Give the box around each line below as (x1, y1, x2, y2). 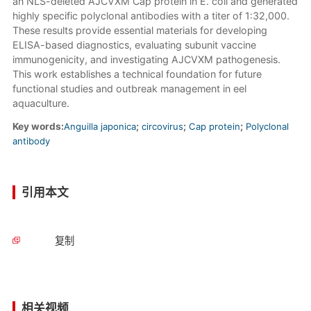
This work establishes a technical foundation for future (12, 68, 262, 81)
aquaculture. (12, 97, 69, 110)
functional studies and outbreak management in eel (12, 83, 246, 95)
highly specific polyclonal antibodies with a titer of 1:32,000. (12, 10, 289, 22)
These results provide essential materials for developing (12, 24, 267, 37)
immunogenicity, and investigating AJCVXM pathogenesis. (12, 53, 280, 66)
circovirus (138, 121, 183, 133)
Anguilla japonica (63, 121, 136, 133)
